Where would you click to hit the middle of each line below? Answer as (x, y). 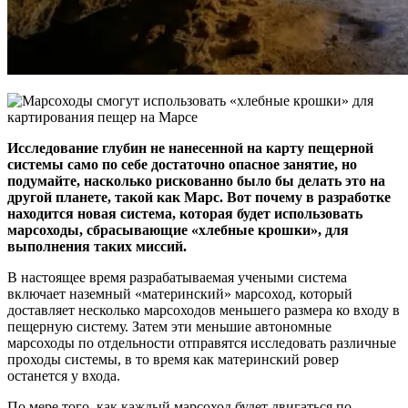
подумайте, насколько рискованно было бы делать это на (196, 180)
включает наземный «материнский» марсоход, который (180, 293)
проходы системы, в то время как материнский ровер (173, 359)
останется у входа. (64, 375)
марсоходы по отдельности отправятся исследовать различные (202, 342)
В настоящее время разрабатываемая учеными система (177, 277)
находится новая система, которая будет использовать (185, 213)
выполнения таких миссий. (97, 246)
